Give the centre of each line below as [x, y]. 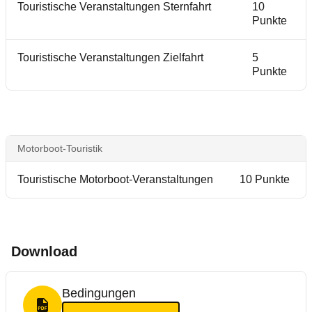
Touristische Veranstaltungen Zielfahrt [110, 57]
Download [44, 251]
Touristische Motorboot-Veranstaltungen [115, 179]
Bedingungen [99, 293]
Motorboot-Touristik [60, 148]
